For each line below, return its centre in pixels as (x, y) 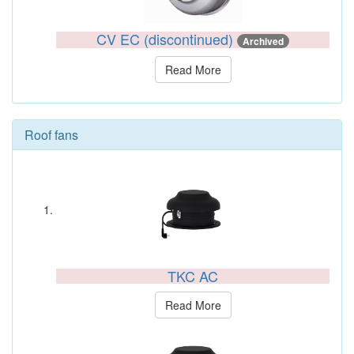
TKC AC (193, 276)
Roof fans (51, 135)
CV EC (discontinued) (167, 39)
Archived (263, 41)
